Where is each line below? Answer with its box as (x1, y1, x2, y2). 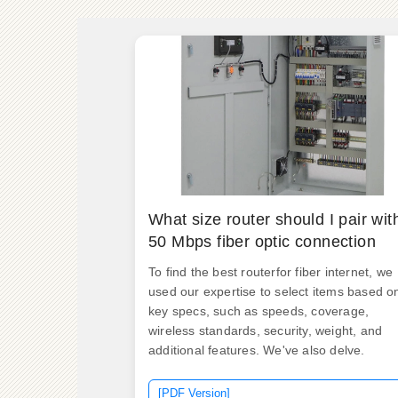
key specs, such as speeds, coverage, (148, 304, 370, 318)
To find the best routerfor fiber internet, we (148, 265, 393, 279)
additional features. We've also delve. (148, 343, 365, 357)
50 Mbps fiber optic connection (148, 233, 376, 251)
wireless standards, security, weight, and (148, 323, 383, 338)
